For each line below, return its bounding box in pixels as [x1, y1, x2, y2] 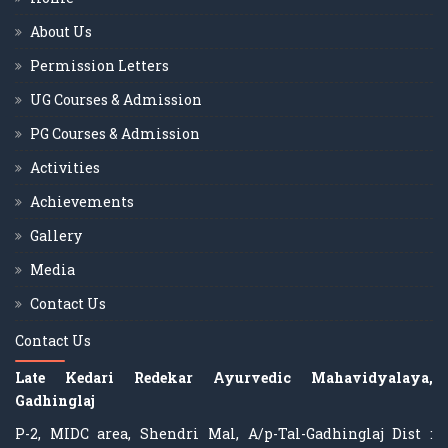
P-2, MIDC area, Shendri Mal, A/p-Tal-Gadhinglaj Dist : [15, 423, 433, 443]
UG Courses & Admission [30, 89, 202, 109]
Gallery [30, 225, 82, 245]
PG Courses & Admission [30, 123, 200, 143]
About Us [30, 21, 92, 41]
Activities [30, 157, 100, 177]
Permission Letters [30, 55, 169, 75]
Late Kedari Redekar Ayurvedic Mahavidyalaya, [15, 367, 433, 387]
